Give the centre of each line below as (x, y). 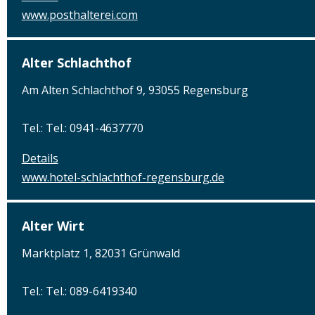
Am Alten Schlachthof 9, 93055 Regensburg (135, 90)
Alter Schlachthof (76, 63)
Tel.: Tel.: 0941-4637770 (82, 128)
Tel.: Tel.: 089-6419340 (79, 291)
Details (40, 159)
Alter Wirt (53, 225)
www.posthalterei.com (79, 15)
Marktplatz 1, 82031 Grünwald (101, 253)
